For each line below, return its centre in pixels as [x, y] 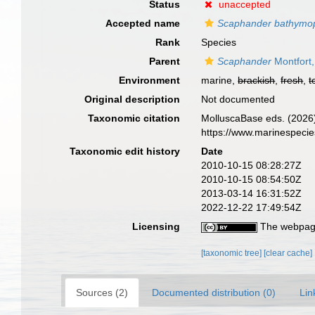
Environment [150, 80]
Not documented [238, 99]
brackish [257, 80]
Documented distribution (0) [214, 292]
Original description [133, 99]
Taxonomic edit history [125, 151]
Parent [165, 61]
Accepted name [143, 23]
